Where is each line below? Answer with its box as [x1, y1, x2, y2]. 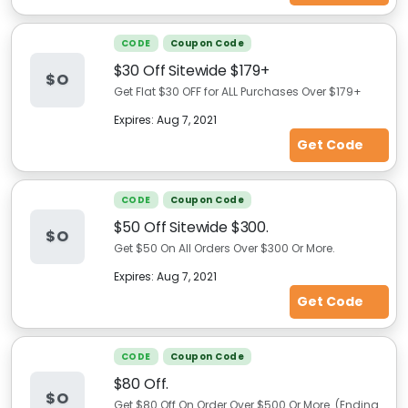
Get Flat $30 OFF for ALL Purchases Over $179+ [113, 84, 362, 99]
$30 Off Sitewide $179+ [113, 60, 270, 81]
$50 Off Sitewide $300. [113, 217, 269, 238]
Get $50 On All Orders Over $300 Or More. [113, 240, 335, 256]
